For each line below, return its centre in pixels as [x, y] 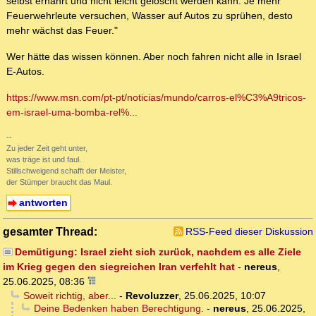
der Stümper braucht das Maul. [59, 182]
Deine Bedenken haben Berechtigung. [119, 309]
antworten [43, 203]
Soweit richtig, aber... [69, 296]
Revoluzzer [152, 296]
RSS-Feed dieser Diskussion [249, 232]
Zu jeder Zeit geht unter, [47, 148]
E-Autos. [25, 72]
